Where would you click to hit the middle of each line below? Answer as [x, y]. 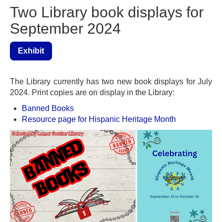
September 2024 [65, 29]
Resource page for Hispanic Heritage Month [99, 119]
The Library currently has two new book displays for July [111, 82]
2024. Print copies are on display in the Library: [92, 93]
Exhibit [31, 51]
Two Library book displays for [107, 12]
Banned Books [48, 109]
